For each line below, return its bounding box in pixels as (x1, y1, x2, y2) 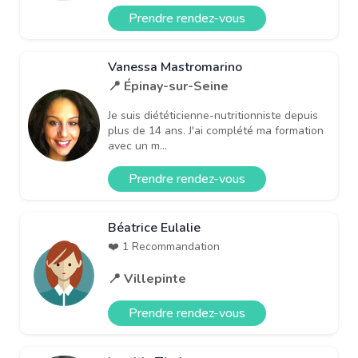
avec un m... (108, 137, 167, 153)
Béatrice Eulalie (108, 218, 201, 237)
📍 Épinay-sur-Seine (108, 77, 229, 95)
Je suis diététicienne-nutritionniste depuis (108, 107, 318, 123)
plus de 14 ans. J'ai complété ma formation (108, 122, 324, 138)
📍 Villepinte (108, 269, 186, 288)
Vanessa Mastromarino (108, 58, 242, 76)
